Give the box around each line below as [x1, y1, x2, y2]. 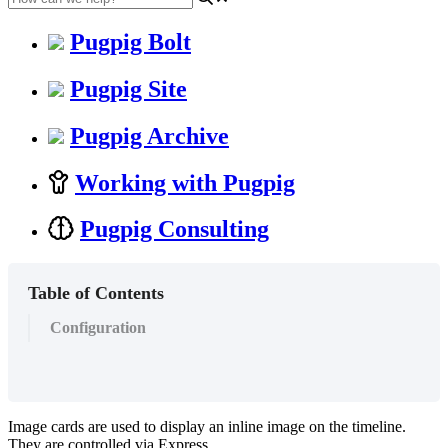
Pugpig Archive [70, 122, 229, 149]
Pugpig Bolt [70, 28, 191, 55]
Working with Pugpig [75, 169, 295, 196]
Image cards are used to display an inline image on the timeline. [8, 418, 406, 436]
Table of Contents [28, 283, 164, 304]
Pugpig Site [70, 75, 187, 102]
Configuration [50, 319, 146, 337]
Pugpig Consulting [80, 216, 269, 243]
